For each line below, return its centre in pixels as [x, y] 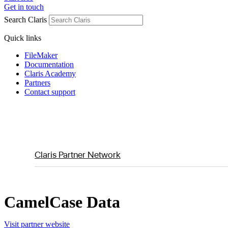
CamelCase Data [62, 202]
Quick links [23, 38]
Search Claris [25, 20]
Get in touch [24, 7]
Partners [37, 83]
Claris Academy [50, 74]
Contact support [50, 92]
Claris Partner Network [78, 154]
